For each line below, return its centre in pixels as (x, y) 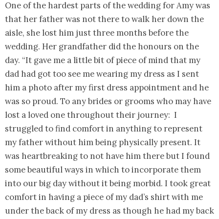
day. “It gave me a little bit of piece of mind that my (103, 60)
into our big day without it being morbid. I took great (108, 183)
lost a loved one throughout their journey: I (91, 115)
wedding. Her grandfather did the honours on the (102, 46)
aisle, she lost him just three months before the (97, 33)
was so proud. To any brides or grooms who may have (108, 101)
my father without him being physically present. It (103, 142)
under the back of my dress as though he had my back (109, 210)
